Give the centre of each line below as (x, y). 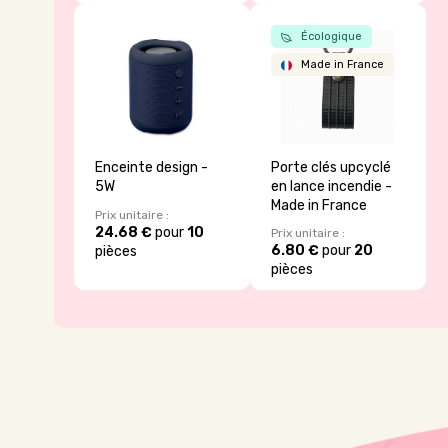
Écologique (329, 37)
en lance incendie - (331, 186)
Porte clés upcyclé (330, 167)
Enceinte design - (151, 167)
